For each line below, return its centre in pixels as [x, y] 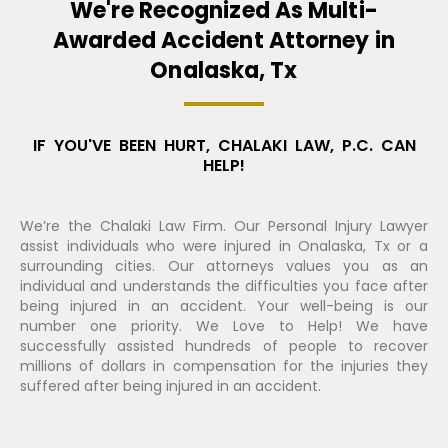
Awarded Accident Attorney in [224, 41]
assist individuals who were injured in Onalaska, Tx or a [224, 246]
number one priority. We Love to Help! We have [224, 326]
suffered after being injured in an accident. [170, 386]
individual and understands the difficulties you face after [224, 286]
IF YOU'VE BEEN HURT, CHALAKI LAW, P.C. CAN [224, 146]
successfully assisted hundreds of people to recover [224, 346]
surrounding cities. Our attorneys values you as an [224, 266]
